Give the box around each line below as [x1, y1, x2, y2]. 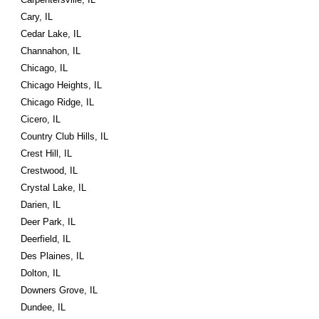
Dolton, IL [21, 268, 61, 278]
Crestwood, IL [21, 165, 78, 176]
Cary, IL [21, 11, 53, 22]
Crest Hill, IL [21, 148, 73, 159]
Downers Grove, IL [21, 285, 98, 296]
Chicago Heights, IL [21, 80, 103, 90]
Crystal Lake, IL [21, 182, 87, 193]
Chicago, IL [21, 63, 68, 73]
